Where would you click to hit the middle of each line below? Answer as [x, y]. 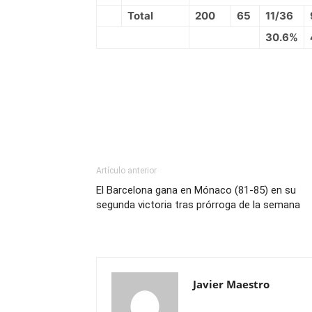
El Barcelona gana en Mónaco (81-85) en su [196, 190]
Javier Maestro [231, 284]
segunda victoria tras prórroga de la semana [198, 205]
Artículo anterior [126, 171]
